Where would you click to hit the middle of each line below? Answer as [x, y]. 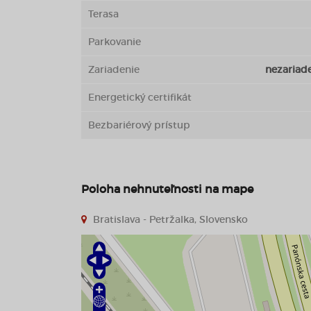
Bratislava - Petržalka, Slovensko [169, 219]
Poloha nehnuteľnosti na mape [167, 189]
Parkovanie [115, 42]
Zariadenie [114, 69]
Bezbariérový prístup [139, 125]
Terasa [103, 14]
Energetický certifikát [140, 97]
